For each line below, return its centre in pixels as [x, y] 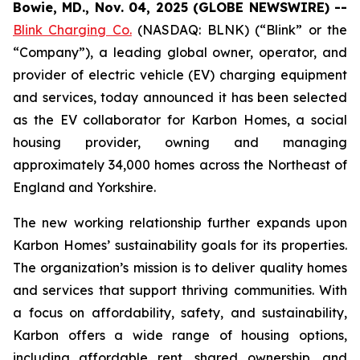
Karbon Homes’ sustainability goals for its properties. [180, 245]
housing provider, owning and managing [180, 142]
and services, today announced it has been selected [180, 97]
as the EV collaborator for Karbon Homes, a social [180, 120]
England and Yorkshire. [84, 187]
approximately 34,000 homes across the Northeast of [180, 165]
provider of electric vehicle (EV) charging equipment [180, 75]
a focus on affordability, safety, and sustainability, [180, 313]
